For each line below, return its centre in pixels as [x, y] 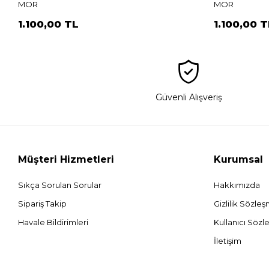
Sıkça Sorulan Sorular [60, 185]
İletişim [228, 241]
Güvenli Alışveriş [189, 98]
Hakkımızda [237, 185]
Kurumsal [239, 160]
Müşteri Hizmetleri [66, 160]
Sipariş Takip [43, 204]
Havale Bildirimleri [53, 222]
